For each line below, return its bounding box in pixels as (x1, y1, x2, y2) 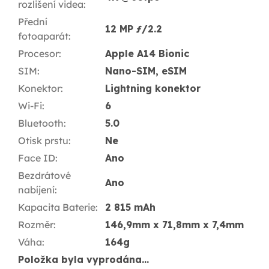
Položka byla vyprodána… (18, 253, 149, 265)
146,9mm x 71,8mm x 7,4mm (105, 218, 244, 231)
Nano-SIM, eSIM (105, 64, 187, 77)
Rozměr (18, 218, 53, 231)
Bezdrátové (18, 169, 71, 181)
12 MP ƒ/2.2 (105, 22, 162, 35)
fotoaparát (18, 29, 68, 42)
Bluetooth (18, 116, 64, 129)
